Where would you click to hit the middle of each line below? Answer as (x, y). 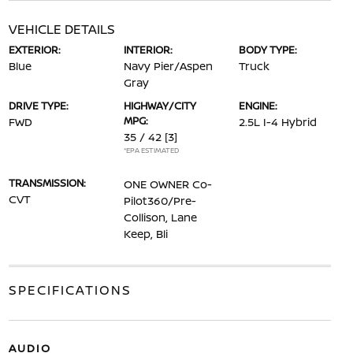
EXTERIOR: (34, 50)
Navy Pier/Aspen (168, 66)
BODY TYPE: (268, 50)
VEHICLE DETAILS (61, 30)
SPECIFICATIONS (70, 290)
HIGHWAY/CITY (160, 106)
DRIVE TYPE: (38, 106)
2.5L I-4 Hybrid (278, 122)
